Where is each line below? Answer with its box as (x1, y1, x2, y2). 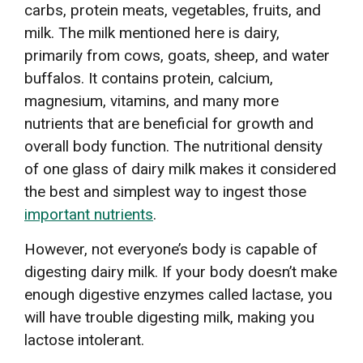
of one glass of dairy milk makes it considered (24, 159, 336, 178)
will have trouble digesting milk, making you (24, 307, 314, 327)
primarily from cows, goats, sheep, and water (24, 45, 330, 65)
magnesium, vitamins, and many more (24, 91, 279, 110)
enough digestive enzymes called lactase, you (24, 284, 332, 304)
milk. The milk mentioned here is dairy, (24, 23, 280, 42)
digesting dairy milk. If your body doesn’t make (24, 262, 337, 281)
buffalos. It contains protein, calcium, (24, 68, 273, 88)
